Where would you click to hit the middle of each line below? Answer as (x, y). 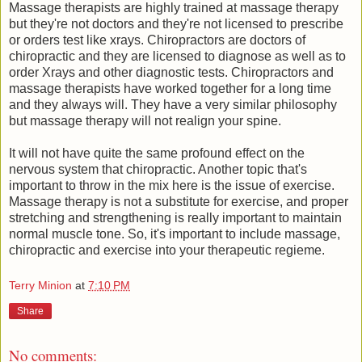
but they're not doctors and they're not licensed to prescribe (176, 24)
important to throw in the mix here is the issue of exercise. (172, 186)
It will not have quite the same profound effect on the (157, 154)
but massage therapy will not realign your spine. (145, 121)
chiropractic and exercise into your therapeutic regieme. (167, 250)
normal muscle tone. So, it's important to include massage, (175, 234)
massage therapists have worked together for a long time (170, 89)
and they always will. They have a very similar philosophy (173, 105)
